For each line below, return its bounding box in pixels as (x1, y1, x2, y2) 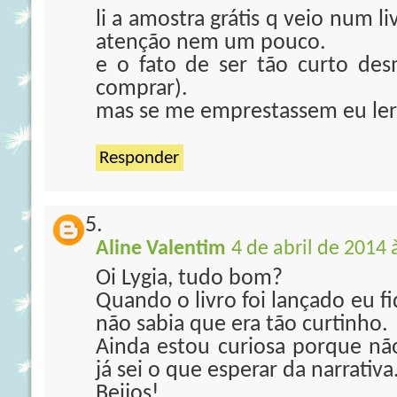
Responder (99, 149, 179, 167)
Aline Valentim (96, 238, 226, 260)
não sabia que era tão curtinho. (96, 313, 388, 337)
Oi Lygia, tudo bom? (96, 267, 283, 291)
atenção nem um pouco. (96, 31, 326, 55)
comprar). (96, 77, 188, 101)
